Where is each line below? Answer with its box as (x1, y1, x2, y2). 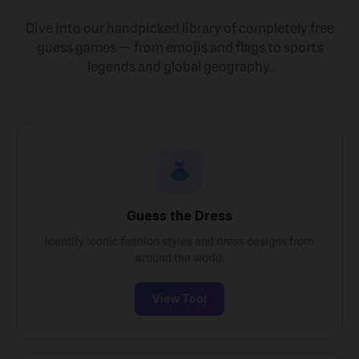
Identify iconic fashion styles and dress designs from (45, 234, 314, 248)
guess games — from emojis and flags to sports (36, 39, 323, 55)
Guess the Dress (127, 208, 232, 224)
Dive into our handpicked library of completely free (25, 20, 334, 36)
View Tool (152, 292, 207, 305)
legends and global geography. (87, 58, 272, 75)
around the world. (135, 251, 224, 264)
